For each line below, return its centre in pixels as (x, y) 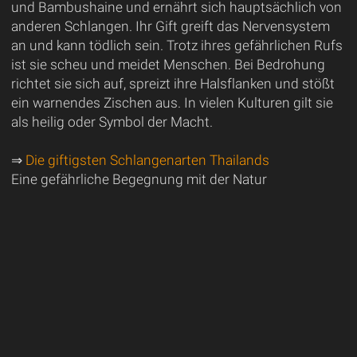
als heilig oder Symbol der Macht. (112, 122)
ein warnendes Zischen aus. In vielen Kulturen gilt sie (172, 103)
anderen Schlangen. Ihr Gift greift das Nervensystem (170, 27)
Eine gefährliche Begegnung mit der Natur (139, 180)
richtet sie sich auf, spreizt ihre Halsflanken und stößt (173, 84)
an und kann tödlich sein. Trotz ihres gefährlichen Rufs (177, 46)
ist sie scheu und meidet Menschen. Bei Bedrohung (168, 65)
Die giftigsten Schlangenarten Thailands (147, 161)
